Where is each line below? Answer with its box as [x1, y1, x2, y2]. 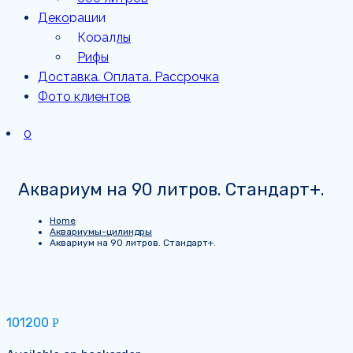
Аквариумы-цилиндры [50, 225, 152, 237]
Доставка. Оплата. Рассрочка [38, 69, 219, 84]
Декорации [38, 10, 106, 25]
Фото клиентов [38, 89, 131, 104]
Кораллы [77, 30, 131, 45]
